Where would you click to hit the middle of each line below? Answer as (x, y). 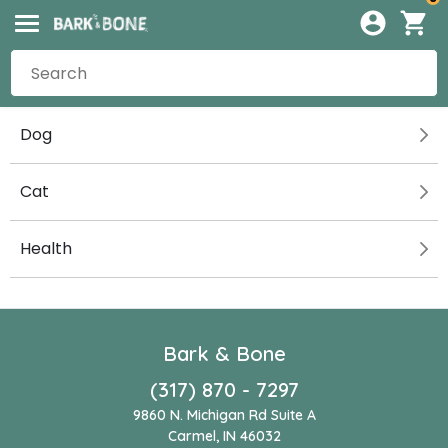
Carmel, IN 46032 (224, 436)
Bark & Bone (224, 353)
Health (46, 248)
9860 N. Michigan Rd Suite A (224, 415)
